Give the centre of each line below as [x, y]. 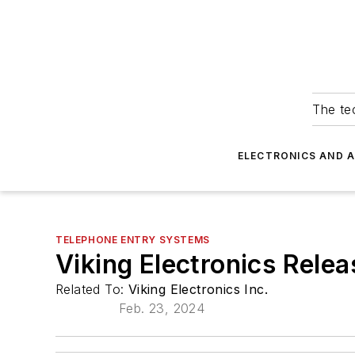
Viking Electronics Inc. [198, 289]
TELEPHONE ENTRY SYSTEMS [133, 240]
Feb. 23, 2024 [162, 308]
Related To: [92, 289]
